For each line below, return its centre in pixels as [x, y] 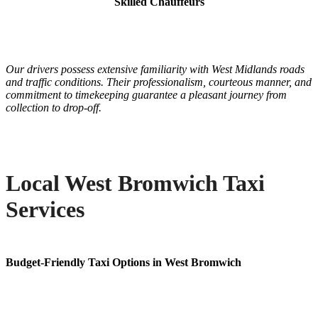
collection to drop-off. [54, 108]
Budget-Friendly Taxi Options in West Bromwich [124, 263]
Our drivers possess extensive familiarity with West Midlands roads [155, 70]
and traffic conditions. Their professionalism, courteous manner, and [159, 82]
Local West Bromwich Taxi [135, 183]
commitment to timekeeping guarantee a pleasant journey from [146, 95]
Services [45, 209]
